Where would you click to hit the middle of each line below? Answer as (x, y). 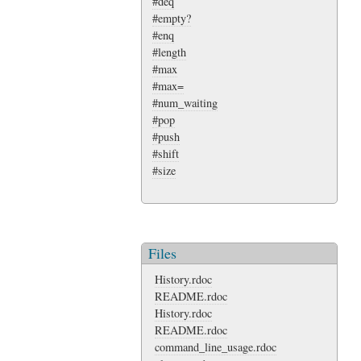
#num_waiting (185, 103)
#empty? (172, 19)
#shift (166, 154)
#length (169, 52)
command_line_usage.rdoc (216, 346)
